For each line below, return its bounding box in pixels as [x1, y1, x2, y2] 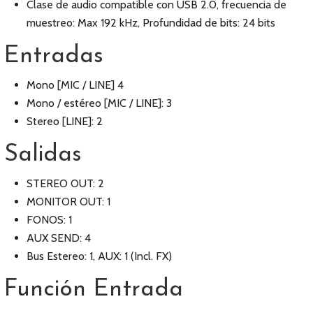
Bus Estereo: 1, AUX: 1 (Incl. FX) [27, 249, 172, 263]
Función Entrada [4, 278, 183, 301]
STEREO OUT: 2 [27, 177, 104, 190]
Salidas [4, 143, 82, 166]
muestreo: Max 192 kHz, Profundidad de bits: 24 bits [27, 16, 275, 29]
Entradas [4, 45, 103, 68]
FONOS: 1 [27, 213, 72, 226]
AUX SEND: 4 [27, 231, 91, 245]
